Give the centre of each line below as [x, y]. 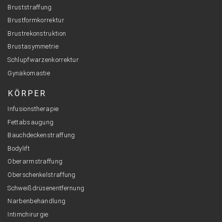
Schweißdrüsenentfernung [46, 188]
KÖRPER [27, 94]
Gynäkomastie [29, 73]
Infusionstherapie [33, 109]
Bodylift [19, 148]
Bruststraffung [30, 7]
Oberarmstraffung [35, 162]
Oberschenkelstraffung [42, 174]
